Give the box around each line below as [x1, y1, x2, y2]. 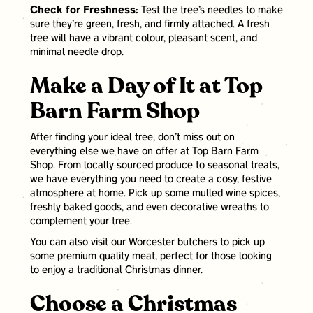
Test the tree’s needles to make [140, 6, 283, 16]
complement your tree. [29, 217, 132, 227]
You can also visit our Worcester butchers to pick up [29, 238, 265, 248]
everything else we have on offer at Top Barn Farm [29, 147, 259, 157]
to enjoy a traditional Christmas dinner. [29, 265, 206, 276]
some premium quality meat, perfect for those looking [29, 252, 272, 262]
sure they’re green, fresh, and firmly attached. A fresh [29, 20, 270, 30]
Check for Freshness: [29, 6, 141, 16]
